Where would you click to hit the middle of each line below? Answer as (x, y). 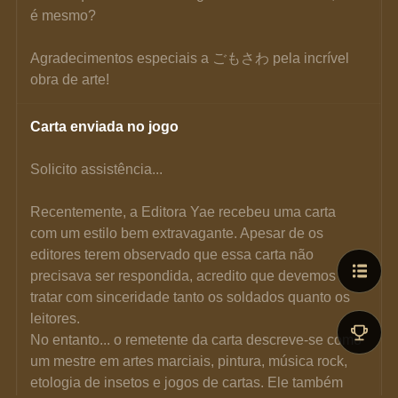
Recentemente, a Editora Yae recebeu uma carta (185, 211)
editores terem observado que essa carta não (174, 254)
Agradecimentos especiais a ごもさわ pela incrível (192, 58)
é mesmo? (64, 15)
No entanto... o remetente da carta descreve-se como (198, 339)
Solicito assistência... (97, 169)
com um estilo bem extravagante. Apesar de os (179, 233)
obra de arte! (70, 79)
